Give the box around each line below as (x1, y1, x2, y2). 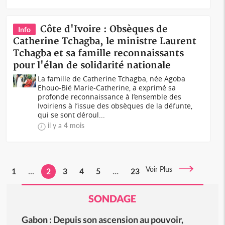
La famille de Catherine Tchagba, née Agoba (38, 74, 186, 83)
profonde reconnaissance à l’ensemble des (38, 92, 182, 101)
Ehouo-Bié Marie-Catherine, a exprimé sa (38, 83, 176, 92)
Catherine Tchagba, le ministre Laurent (13, 36, 197, 47)
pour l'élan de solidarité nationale (13, 60, 171, 71)
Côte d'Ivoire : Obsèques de (40, 24, 168, 35)
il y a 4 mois (48, 121, 85, 130)
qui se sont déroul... (38, 110, 105, 120)
